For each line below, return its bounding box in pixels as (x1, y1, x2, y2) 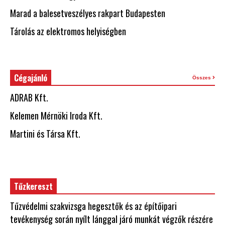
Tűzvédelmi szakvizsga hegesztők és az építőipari (10, 199, 177, 212)
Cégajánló (14, 71, 47, 84)
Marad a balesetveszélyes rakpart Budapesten (10, 6, 165, 20)
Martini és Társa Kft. (10, 127, 80, 140)
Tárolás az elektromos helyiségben (10, 24, 126, 38)
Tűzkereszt (14, 180, 53, 192)
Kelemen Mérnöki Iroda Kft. (10, 108, 102, 122)
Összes (192, 74, 212, 80)
